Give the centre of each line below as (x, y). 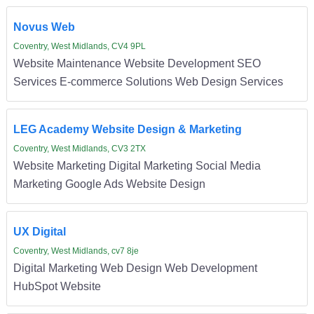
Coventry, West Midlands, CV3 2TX (79, 149)
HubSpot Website (57, 286)
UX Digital (39, 232)
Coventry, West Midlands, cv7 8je (76, 251)
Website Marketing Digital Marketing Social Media (137, 166)
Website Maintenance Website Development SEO (137, 63)
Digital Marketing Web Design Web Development (135, 268)
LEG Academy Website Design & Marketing (127, 129)
